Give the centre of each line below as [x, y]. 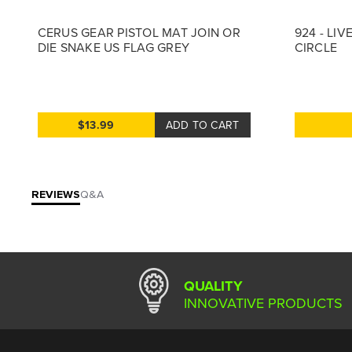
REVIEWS [56, 194]
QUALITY [213, 286]
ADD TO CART [202, 125]
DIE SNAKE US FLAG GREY [113, 47]
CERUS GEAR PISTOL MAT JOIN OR [139, 32]
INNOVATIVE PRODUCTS [263, 302]
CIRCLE [315, 47]
